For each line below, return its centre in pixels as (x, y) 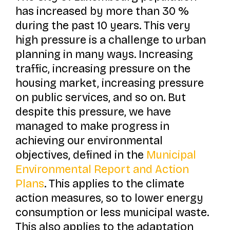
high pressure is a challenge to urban (110, 40)
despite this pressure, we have (93, 112)
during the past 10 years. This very (103, 25)
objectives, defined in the (81, 155)
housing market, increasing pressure (109, 83)
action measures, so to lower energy (109, 198)
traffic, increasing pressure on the (103, 69)
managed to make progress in (92, 126)
